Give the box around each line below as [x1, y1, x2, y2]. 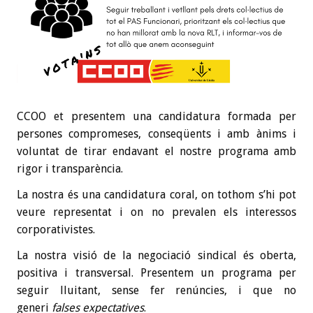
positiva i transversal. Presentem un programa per [17, 266, 296, 280]
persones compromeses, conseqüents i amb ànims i [17, 127, 296, 141]
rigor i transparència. [17, 162, 123, 176]
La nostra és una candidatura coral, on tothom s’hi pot [17, 188, 296, 202]
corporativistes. [17, 223, 95, 237]
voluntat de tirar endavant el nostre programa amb [17, 145, 296, 159]
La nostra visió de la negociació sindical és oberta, [17, 249, 296, 263]
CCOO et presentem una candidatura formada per [17, 110, 296, 124]
